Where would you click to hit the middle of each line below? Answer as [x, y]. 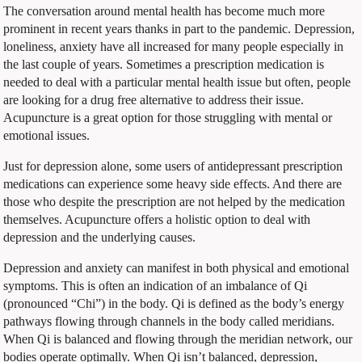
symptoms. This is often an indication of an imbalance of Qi [156, 285]
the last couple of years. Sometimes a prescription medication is [164, 64]
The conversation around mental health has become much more [164, 11]
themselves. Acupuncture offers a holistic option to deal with [157, 219]
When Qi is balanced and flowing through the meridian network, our [178, 339]
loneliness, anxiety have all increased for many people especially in [174, 46]
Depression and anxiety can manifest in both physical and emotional [177, 267]
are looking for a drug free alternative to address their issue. [154, 99]
